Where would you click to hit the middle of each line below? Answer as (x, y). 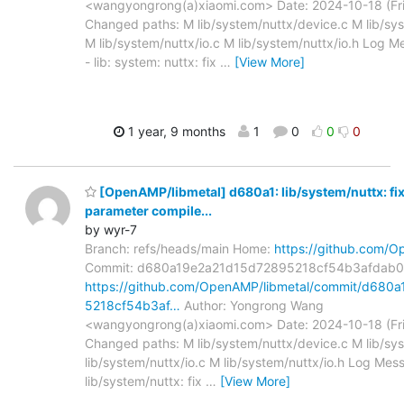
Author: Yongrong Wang (252, 306)
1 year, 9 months (175, 131)
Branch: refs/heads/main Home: (179, 249)
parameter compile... (148, 211)
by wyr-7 (111, 230)
